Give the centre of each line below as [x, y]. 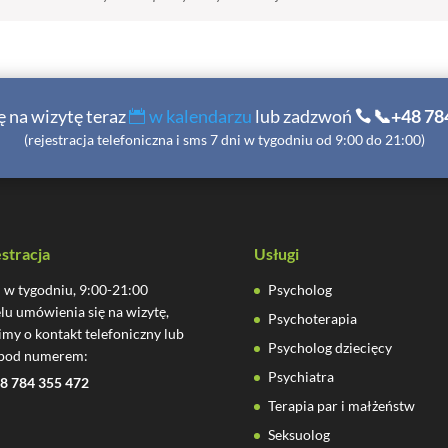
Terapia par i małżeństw [341, 405]
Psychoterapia [312, 318]
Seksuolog [298, 434]
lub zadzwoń [303, 116]
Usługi [276, 253]
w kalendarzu [200, 116]
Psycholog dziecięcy [329, 347]
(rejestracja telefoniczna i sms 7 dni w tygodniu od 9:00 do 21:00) [224, 140]
